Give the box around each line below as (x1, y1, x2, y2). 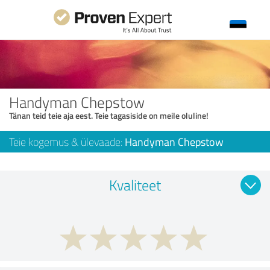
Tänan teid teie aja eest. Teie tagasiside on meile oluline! (9, 109, 209, 121)
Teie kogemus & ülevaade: (9, 134, 125, 149)
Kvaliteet (109, 174, 161, 195)
